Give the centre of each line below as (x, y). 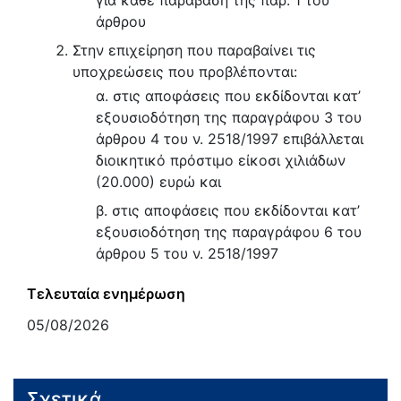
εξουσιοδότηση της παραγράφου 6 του (228, 232)
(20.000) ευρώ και (158, 182)
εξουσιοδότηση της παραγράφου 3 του (228, 118)
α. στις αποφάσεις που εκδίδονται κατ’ (228, 96)
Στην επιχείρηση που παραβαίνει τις (195, 51)
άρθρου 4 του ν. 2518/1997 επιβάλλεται (229, 139)
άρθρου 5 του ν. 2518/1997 (187, 254)
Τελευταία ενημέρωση (106, 294)
